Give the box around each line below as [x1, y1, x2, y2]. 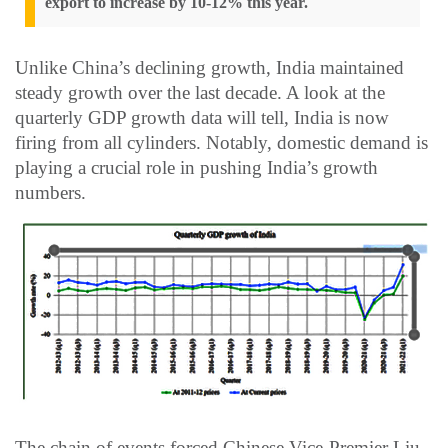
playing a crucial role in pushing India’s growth [15, 157, 378, 179]
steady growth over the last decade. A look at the [15, 82, 385, 104]
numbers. [15, 182, 86, 204]
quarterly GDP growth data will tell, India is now [15, 107, 389, 129]
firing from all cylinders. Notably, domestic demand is [15, 132, 428, 154]
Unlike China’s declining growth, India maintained [15, 57, 404, 79]
